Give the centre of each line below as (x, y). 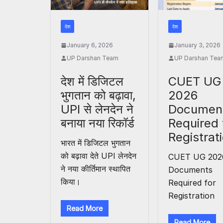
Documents (191, 170)
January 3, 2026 (198, 45)
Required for (192, 183)
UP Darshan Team (93, 58)
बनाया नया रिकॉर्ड (98, 123)
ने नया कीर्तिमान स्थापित (96, 169)
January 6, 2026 (90, 45)
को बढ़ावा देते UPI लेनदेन (99, 156)
